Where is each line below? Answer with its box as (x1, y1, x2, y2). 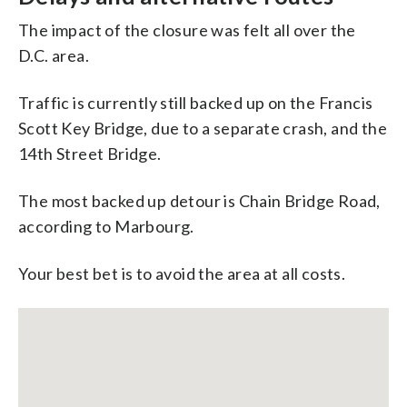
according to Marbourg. (18, 215, 194, 236)
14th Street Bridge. (18, 143, 162, 164)
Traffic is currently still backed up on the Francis (18, 92, 373, 113)
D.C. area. (18, 45, 90, 65)
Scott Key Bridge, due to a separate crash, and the (18, 117, 387, 138)
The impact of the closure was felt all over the (18, 19, 356, 40)
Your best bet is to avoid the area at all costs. (18, 263, 346, 283)
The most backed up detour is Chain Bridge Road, (18, 190, 381, 211)
